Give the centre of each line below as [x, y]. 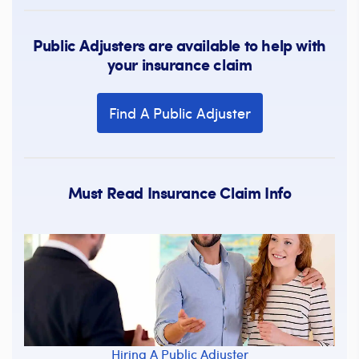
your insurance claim [179, 64]
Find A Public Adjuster [179, 113]
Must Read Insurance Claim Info [179, 192]
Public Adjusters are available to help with [179, 44]
